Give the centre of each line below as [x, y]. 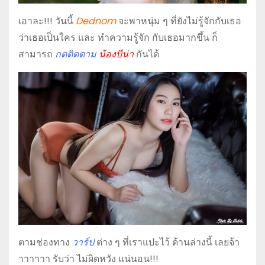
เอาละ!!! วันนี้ [47, 21]
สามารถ [37, 54]
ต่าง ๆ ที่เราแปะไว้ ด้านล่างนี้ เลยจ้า [167, 242]
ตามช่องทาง [45, 242]
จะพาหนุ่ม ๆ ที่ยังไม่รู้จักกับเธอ [179, 21]
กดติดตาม [76, 54]
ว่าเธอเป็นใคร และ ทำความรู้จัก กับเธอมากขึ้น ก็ [118, 37]
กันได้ [148, 54]
